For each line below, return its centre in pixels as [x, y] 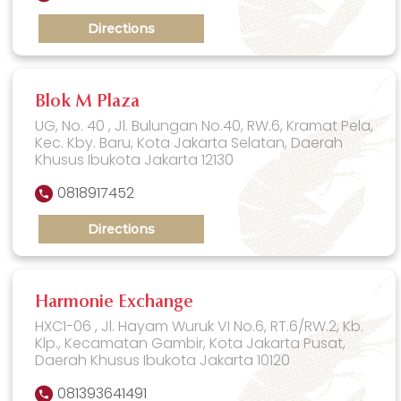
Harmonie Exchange [115, 302]
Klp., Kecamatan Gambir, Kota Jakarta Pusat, [191, 343]
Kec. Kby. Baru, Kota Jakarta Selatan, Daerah [189, 142]
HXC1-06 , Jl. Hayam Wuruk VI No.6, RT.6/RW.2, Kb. [200, 326]
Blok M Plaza [88, 102]
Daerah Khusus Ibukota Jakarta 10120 [163, 360]
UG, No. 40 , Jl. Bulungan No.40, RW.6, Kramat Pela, [205, 125]
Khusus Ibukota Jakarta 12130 [135, 159]
